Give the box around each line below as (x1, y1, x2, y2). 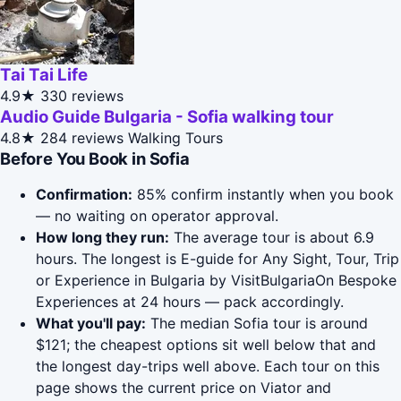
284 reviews (40, 129, 124, 148)
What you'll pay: (36, 314, 146, 333)
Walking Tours (128, 129, 223, 148)
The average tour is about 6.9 (169, 228, 374, 247)
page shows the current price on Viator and (36, 379, 331, 397)
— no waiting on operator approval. (36, 207, 278, 226)
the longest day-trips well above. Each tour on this (36, 357, 380, 376)
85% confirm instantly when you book (132, 185, 394, 204)
